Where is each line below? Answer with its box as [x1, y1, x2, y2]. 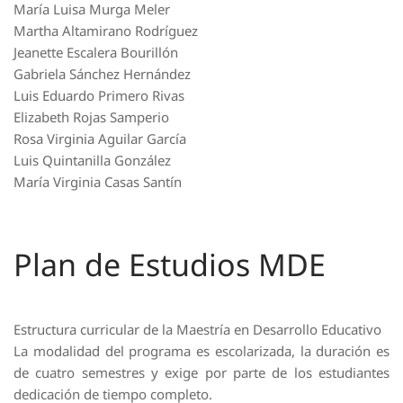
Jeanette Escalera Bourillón [13, 43, 178, 61]
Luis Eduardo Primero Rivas [13, 86, 184, 104]
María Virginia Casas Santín [13, 173, 182, 191]
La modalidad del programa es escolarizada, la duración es [13, 342, 390, 360]
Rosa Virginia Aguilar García [13, 130, 186, 148]
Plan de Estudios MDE [13, 244, 326, 285]
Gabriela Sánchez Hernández [13, 65, 191, 83]
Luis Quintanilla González [13, 151, 171, 169]
